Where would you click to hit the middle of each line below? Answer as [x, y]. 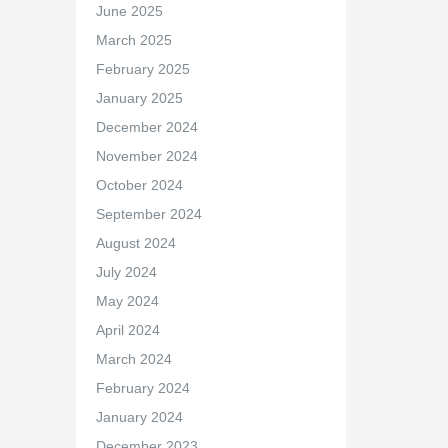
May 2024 [127, 301]
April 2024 [127, 330]
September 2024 [148, 214]
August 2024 [135, 243]
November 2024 [146, 156]
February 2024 [142, 388]
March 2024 [133, 359]
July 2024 [126, 272]
